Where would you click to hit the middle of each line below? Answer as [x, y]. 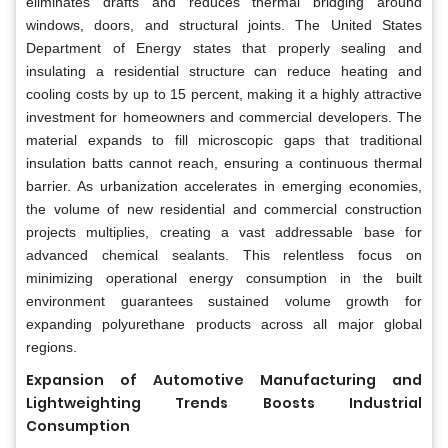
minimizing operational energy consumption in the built [224, 277]
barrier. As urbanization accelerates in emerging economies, [224, 185]
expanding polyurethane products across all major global [224, 323]
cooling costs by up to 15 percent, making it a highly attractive [224, 93]
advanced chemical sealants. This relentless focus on [224, 254]
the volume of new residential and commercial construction [224, 208]
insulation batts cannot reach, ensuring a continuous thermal [224, 162]
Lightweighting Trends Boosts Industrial [224, 402]
